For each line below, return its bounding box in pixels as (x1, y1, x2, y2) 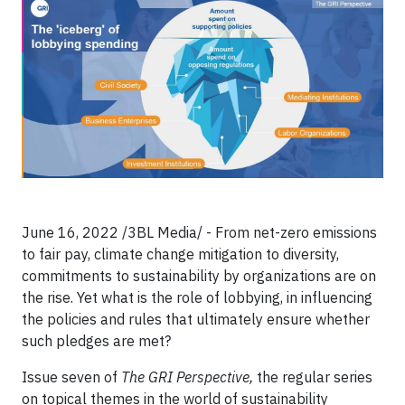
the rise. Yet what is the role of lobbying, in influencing (22, 287, 372, 306)
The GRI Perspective (121, 367, 250, 386)
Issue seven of (22, 367, 121, 386)
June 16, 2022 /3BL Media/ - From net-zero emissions (22, 222, 377, 241)
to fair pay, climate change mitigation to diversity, (22, 244, 339, 263)
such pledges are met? (22, 331, 171, 350)
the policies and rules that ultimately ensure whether (22, 309, 370, 328)
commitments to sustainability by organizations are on (22, 266, 376, 285)
